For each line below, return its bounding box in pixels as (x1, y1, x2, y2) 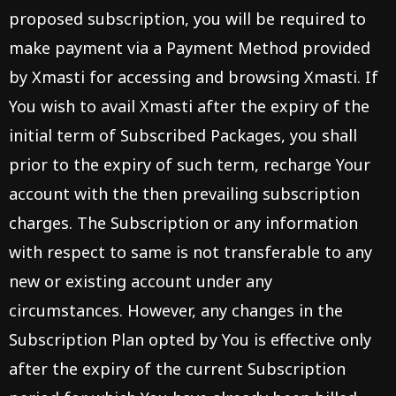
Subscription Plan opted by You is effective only (9, 329, 371, 350)
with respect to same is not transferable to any (9, 241, 372, 263)
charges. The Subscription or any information (9, 212, 358, 233)
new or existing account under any (9, 270, 272, 292)
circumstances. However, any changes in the (9, 300, 343, 321)
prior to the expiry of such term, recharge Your (9, 154, 370, 175)
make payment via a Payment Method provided (9, 37, 370, 58)
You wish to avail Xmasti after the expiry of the (9, 95, 369, 117)
